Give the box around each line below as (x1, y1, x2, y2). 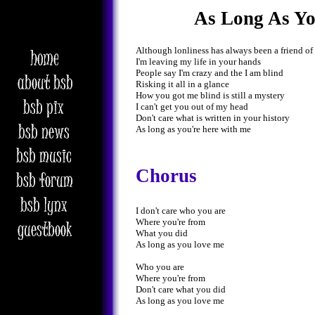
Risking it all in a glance (136, 79, 229, 89)
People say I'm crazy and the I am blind (136, 67, 283, 78)
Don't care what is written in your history (136, 112, 290, 123)
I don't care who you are (136, 205, 226, 217)
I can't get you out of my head (136, 101, 248, 112)
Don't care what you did (136, 284, 226, 295)
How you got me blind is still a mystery (136, 90, 285, 101)
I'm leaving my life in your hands (136, 56, 261, 67)
